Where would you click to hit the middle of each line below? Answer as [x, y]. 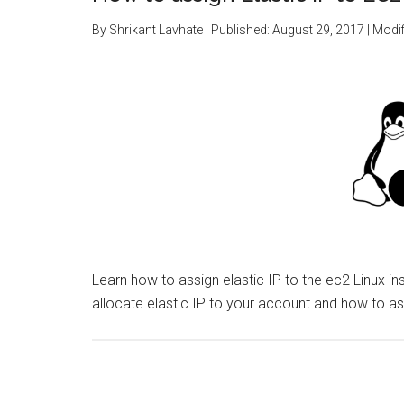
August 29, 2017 [318, 30]
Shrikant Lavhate [156, 30]
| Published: [238, 30]
